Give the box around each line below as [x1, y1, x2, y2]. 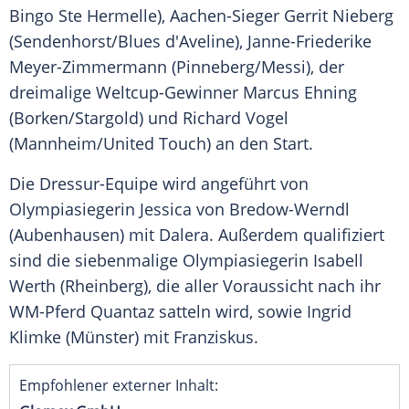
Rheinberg [65, 275, 143, 298]
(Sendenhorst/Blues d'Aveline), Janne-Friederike [9, 30, 372, 53]
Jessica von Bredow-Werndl [140, 198, 350, 221]
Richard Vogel [183, 107, 288, 130]
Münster [70, 326, 134, 349]
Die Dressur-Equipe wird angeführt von [9, 173, 309, 195]
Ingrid [307, 300, 351, 323]
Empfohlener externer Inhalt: [19, 375, 218, 396]
